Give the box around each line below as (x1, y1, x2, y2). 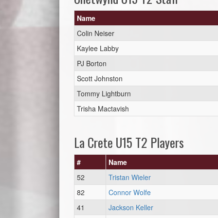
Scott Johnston (77, 73, 123, 83)
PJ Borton (77, 58, 107, 68)
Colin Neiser (77, 28, 114, 38)
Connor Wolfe (109, 187, 151, 197)
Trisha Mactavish (77, 104, 129, 113)
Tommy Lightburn (77, 89, 131, 98)
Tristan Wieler (109, 172, 151, 182)
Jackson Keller (109, 202, 153, 212)
